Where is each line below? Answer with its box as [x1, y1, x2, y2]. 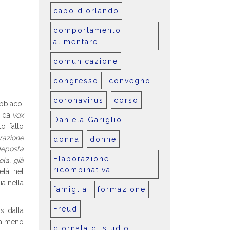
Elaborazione [53, 155, 109, 163]
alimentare [53, 37, 98, 46]
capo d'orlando [53, 7, 119, 15]
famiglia [53, 185, 87, 194]
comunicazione [53, 57, 118, 65]
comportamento [53, 26, 121, 34]
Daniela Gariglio [53, 116, 122, 124]
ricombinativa [53, 166, 111, 174]
